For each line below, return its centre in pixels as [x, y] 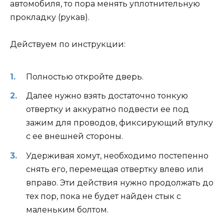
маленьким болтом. [67, 209]
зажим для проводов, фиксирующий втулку [119, 123]
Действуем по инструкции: [68, 44]
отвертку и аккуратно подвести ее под [107, 109]
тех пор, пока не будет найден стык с [103, 196]
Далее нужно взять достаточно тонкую [107, 96]
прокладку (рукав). [50, 17]
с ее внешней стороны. [74, 136]
